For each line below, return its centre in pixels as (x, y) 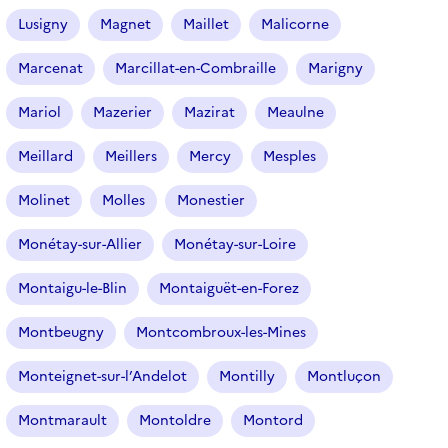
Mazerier (122, 112)
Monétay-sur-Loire (235, 244)
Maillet (206, 24)
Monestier (211, 200)
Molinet (44, 200)
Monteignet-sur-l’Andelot (102, 376)
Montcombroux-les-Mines (221, 332)
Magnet (125, 24)
